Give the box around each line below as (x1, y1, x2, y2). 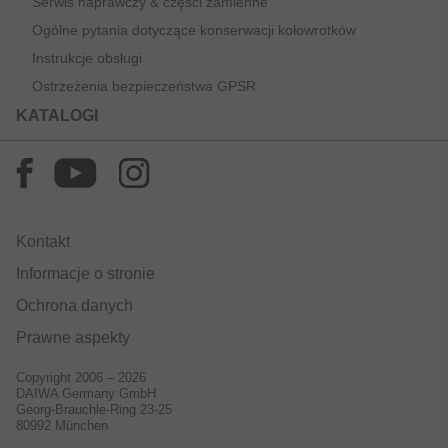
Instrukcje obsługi (32, 50, 142, 67)
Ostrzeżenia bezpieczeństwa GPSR (32, 78, 256, 95)
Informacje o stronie (16, 265, 155, 283)
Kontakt (16, 233, 70, 251)
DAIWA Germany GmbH (16, 386, 156, 402)
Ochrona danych (16, 297, 133, 315)
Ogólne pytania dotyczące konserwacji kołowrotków (32, 22, 356, 39)
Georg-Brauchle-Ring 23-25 (16, 402, 172, 418)
